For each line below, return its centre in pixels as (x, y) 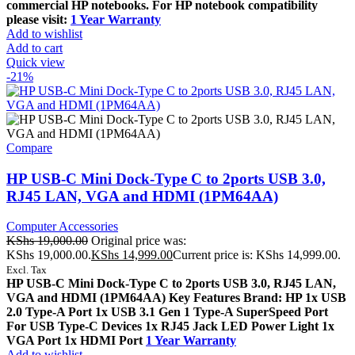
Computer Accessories (62, 227)
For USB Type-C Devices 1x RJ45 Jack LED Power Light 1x (170, 326)
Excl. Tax (27, 270)
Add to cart (34, 48)
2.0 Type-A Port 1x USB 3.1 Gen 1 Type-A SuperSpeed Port (167, 312)
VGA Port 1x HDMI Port (74, 341)
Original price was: (139, 241)
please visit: (37, 19)
